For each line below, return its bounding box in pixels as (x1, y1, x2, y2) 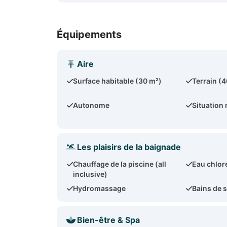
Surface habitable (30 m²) (73, 77, 162, 85)
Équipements (57, 28, 122, 41)
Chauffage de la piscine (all (73, 160, 167, 168)
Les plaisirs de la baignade (77, 142, 181, 152)
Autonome (73, 101, 110, 109)
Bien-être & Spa (77, 215, 140, 225)
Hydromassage (73, 184, 126, 193)
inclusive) (73, 170, 108, 178)
